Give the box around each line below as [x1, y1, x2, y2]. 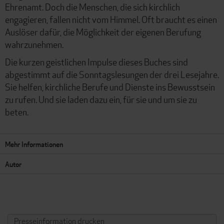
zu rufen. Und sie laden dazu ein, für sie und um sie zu [5, 93, 197, 105]
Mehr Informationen [5, 139, 63, 149]
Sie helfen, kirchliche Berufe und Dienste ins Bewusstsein [5, 80, 215, 93]
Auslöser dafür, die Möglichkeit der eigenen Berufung [5, 25, 201, 38]
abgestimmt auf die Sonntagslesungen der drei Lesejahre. [5, 68, 219, 80]
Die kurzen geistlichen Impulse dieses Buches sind [5, 55, 188, 68]
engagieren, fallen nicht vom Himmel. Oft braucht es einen [5, 13, 217, 25]
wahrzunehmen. [5, 38, 63, 50]
